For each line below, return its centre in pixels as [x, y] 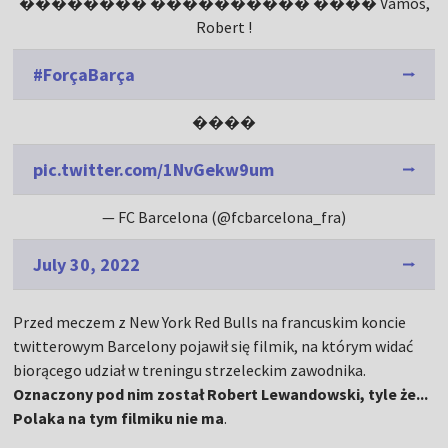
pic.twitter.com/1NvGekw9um [154, 170]
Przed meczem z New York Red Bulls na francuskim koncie [210, 322]
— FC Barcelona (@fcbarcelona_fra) [224, 217]
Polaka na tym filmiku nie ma [119, 418]
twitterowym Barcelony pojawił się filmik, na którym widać [213, 346]
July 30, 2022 [87, 265]
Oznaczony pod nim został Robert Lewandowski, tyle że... [221, 394]
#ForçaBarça [84, 75]
